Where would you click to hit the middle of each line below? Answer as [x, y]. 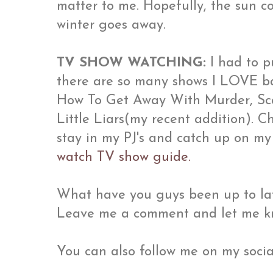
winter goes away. [111, 25]
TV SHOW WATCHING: [131, 63]
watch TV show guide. [126, 157]
